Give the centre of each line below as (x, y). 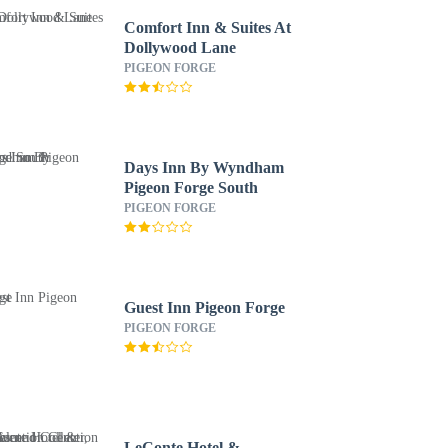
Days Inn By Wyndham (203, 167)
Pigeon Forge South (190, 187)
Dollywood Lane (179, 47)
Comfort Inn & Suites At (207, 27)
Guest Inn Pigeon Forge (204, 307)
